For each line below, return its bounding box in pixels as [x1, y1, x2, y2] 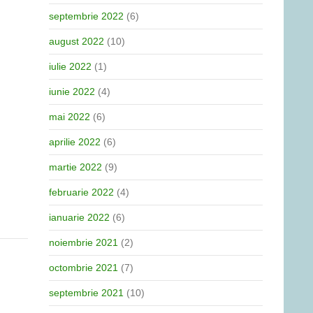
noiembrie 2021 [49, 237, 118, 248]
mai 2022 [49, 111, 90, 122]
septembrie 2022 [49, 10, 124, 22]
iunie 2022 [49, 86, 95, 97]
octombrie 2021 [49, 262, 118, 273]
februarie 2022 [49, 187, 114, 198]
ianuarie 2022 [49, 212, 110, 223]
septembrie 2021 [49, 287, 124, 298]
